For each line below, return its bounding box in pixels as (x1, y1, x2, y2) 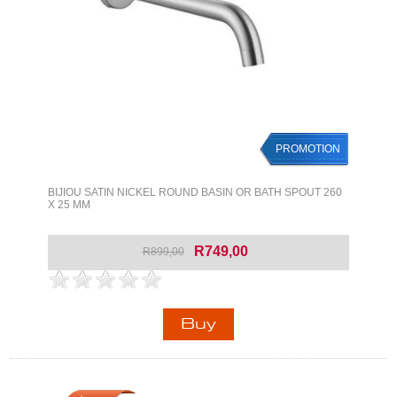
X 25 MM (47, 198, 90, 212)
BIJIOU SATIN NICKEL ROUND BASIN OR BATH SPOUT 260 (47, 186, 342, 199)
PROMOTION (276, 143, 341, 156)
